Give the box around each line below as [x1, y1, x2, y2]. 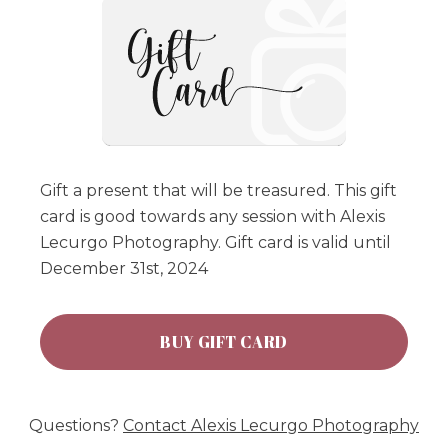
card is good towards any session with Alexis [40, 206, 385, 226]
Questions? [29, 415, 123, 435]
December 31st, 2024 [40, 258, 208, 278]
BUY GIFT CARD [160, 330, 288, 353]
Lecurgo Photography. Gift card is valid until [40, 232, 391, 252]
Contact [123, 415, 191, 435]
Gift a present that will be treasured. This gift [40, 180, 397, 200]
